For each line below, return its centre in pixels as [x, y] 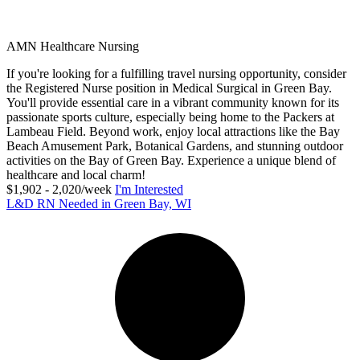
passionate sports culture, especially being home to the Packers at [170, 117]
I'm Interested [149, 189]
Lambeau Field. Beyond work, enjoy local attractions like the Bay [173, 131]
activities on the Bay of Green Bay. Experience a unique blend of [171, 160]
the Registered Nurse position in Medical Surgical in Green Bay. [169, 88]
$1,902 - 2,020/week [59, 189]
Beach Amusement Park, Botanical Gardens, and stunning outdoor [175, 145]
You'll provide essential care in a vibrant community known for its [173, 102]
